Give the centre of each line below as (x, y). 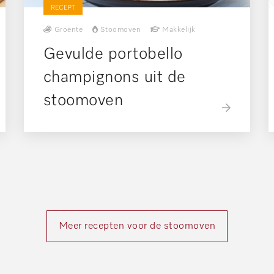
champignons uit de (114, 78)
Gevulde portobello (113, 55)
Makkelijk (179, 30)
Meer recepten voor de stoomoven (137, 226)
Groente (68, 30)
